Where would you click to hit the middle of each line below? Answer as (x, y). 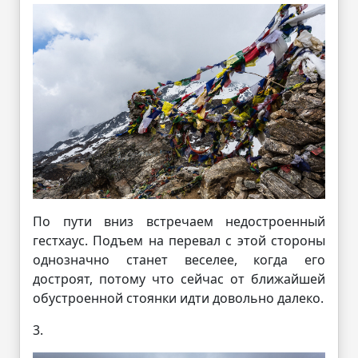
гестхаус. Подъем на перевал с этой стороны (179, 240)
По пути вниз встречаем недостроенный (179, 221)
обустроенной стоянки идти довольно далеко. (178, 298)
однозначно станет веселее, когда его (179, 259)
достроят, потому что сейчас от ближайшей (179, 278)
